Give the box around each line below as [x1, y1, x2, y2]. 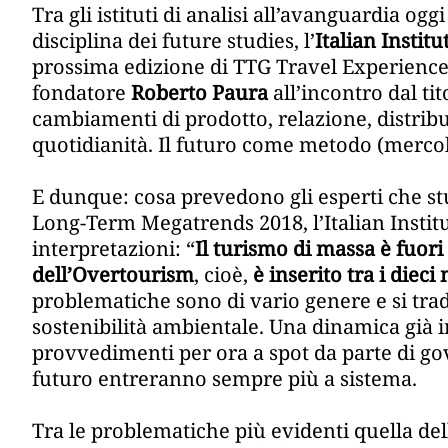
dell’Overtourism [32, 261, 194, 289]
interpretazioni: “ [32, 235, 195, 263]
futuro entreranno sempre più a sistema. [32, 365, 417, 393]
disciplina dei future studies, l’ [32, 27, 315, 55]
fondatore [32, 79, 131, 107]
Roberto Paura [131, 79, 268, 107]
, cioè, [194, 261, 253, 289]
